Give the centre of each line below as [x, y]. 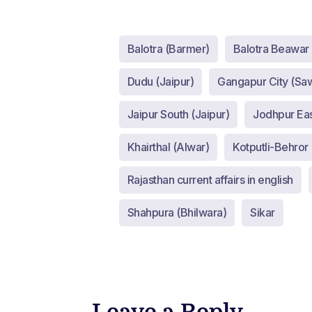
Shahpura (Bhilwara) [177, 212]
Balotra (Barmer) [168, 49]
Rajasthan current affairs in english [210, 180]
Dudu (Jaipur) [161, 81]
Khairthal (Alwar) [168, 147]
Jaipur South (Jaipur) [178, 114]
